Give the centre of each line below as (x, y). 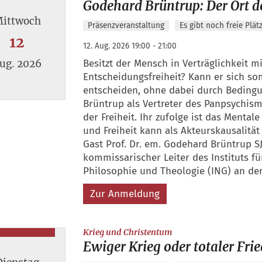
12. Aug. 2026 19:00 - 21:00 (130, 46)
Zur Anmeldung (125, 194)
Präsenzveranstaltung (126, 25)
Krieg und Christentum (127, 232)
